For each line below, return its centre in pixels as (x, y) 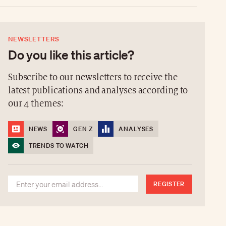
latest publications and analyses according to (98, 90)
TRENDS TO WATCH (59, 145)
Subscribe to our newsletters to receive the (93, 77)
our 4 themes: (36, 103)
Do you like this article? (71, 54)
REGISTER (169, 184)
